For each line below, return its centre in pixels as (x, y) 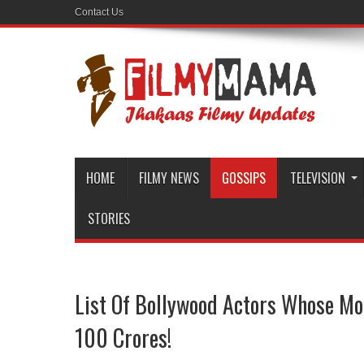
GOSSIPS (244, 178)
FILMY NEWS (169, 178)
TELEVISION (318, 178)
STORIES (109, 219)
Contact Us (99, 12)
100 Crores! (123, 338)
